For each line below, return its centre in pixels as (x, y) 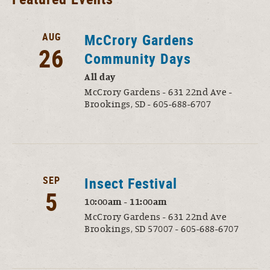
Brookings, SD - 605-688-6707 (148, 104)
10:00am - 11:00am (126, 202)
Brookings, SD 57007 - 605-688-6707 (162, 229)
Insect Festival (131, 183)
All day (100, 77)
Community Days (138, 58)
